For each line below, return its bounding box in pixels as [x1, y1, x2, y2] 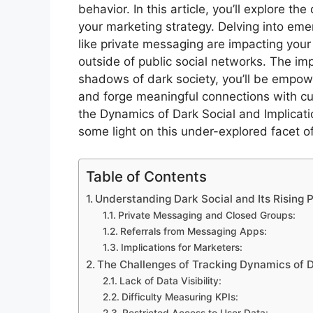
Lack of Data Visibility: [119, 275, 221, 286]
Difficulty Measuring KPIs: [121, 291, 238, 303]
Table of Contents [86, 167, 207, 185]
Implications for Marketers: [120, 241, 242, 253]
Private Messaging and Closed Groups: [117, 209, 296, 221]
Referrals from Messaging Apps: [119, 225, 267, 237]
